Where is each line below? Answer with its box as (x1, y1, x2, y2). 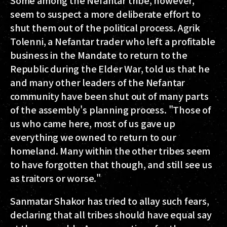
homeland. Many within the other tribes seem (10, 144, 211, 157)
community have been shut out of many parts (10, 89, 209, 102)
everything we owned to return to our (10, 130, 176, 143)
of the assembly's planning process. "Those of (10, 103, 211, 116)
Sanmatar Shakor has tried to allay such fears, (10, 194, 209, 207)
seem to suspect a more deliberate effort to (10, 7, 201, 20)
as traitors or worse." (10, 171, 101, 184)
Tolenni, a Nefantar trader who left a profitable (10, 34, 215, 48)
